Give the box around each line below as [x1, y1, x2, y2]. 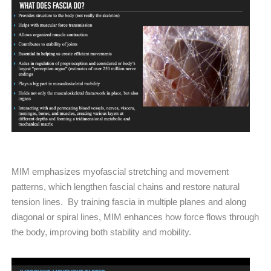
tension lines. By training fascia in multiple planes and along [11, 197, 246, 207]
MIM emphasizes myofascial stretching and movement [11, 166, 229, 177]
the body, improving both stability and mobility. [11, 227, 191, 238]
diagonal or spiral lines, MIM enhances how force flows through [11, 212, 259, 223]
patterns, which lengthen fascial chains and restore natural [11, 181, 240, 192]
